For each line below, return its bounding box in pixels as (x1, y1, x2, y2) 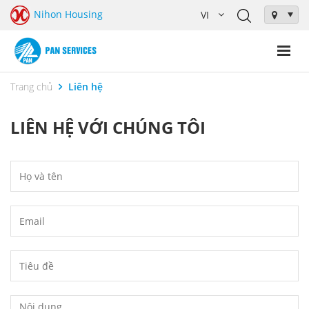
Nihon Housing (34, 7, 103, 21)
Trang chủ (10, 79, 52, 93)
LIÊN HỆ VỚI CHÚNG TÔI (10, 115, 206, 139)
